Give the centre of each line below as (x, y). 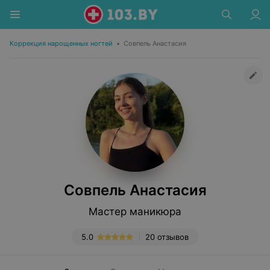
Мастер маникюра (135, 212)
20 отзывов (167, 237)
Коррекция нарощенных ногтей (61, 43)
